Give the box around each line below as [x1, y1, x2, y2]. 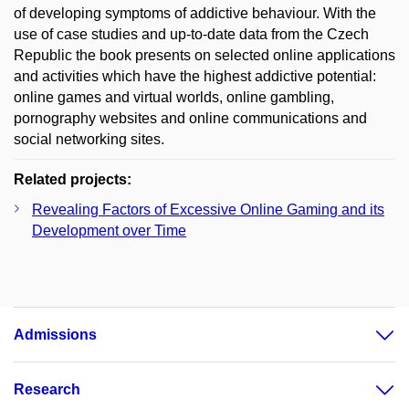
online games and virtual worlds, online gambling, [14, 89, 334, 105]
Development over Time [32, 222, 186, 238]
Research [14, 381, 80, 397]
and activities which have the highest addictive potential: [14, 68, 376, 84]
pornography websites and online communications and [14, 110, 367, 126]
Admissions [14, 326, 97, 342]
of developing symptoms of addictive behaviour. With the [14, 5, 376, 21]
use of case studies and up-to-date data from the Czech [14, 26, 369, 42]
